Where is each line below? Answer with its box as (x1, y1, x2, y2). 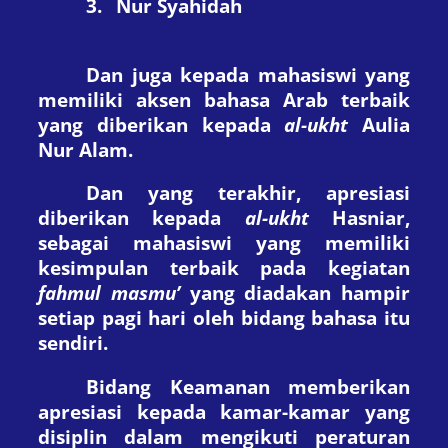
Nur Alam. (38, 136, 133, 162)
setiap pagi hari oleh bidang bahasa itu (38, 305, 410, 331)
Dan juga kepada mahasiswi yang (86, 61, 410, 87)
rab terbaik (296, 86, 410, 112)
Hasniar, (308, 205, 411, 231)
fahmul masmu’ (38, 280, 180, 306)
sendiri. (38, 330, 108, 356)
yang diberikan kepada (38, 111, 285, 137)
